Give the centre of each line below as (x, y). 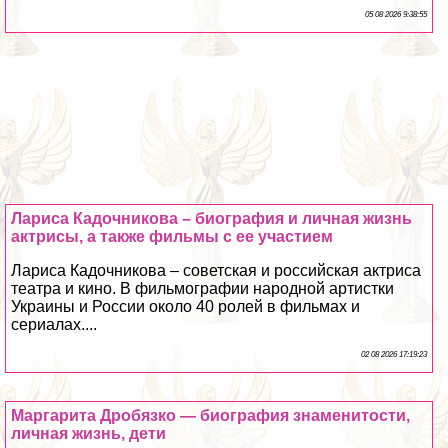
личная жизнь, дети (89, 433)
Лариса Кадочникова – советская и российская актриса (216, 270)
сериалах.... (54, 324)
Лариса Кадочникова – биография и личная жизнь (212, 218)
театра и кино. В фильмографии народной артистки (203, 288)
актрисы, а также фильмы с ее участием (172, 236)
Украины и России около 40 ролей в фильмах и (186, 306)
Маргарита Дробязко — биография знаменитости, (211, 415)
